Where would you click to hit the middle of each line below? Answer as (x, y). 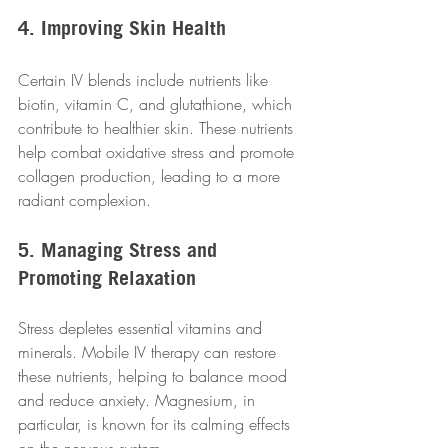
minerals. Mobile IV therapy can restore (149, 352)
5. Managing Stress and (120, 250)
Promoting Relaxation (107, 278)
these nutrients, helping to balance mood (155, 376)
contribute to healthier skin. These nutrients (158, 128)
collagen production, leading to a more (151, 176)
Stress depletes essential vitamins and (142, 328)
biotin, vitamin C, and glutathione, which (157, 104)
